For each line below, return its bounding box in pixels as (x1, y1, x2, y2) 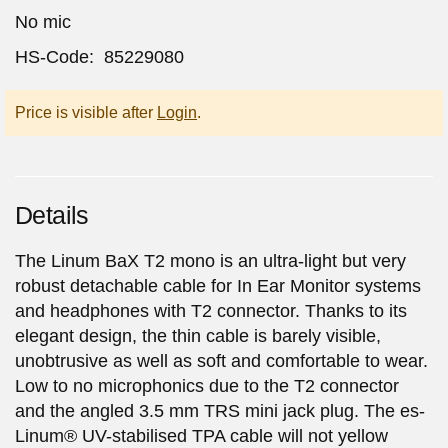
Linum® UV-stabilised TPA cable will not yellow (15, 425, 388, 446)
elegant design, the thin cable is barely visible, (15, 325, 381, 346)
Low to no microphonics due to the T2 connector (15, 375, 399, 396)
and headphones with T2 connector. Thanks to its (15, 300, 407, 321)
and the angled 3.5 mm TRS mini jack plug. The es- (15, 400, 425, 421)
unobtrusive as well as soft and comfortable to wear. (15, 350, 428, 371)
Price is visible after (15, 103, 157, 121)
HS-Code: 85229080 (15, 46, 184, 67)
